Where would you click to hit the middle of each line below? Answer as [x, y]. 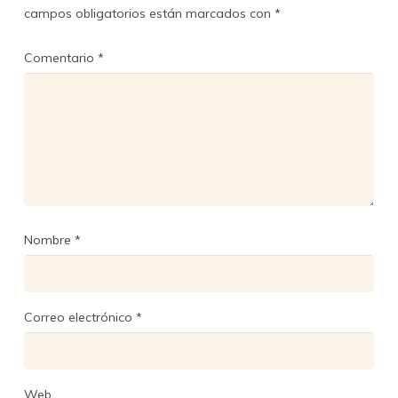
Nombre [49, 239]
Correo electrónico [80, 317]
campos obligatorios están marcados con [149, 13]
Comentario [60, 57]
